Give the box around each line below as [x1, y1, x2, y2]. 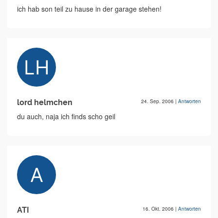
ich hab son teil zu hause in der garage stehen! [17, 4, 162, 14]
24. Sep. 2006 [141, 98, 175, 105]
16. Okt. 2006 [143, 205, 175, 212]
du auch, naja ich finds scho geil [17, 111, 115, 121]
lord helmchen [17, 98, 73, 107]
